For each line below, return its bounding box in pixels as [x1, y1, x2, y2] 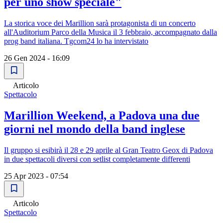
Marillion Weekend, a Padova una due [4, 109, 200, 122]
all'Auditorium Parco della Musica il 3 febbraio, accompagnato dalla [4, 27, 217, 36]
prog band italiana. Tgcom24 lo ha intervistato [4, 36, 148, 45]
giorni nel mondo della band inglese [4, 122, 185, 135]
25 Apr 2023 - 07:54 [4, 171, 68, 180]
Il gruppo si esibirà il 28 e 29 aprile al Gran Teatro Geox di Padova [4, 145, 213, 154]
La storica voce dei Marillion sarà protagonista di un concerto [4, 18, 196, 27]
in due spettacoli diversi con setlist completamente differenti [4, 154, 190, 163]
